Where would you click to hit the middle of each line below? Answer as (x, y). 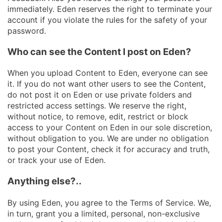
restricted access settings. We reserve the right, (97, 106)
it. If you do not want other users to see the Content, (107, 84)
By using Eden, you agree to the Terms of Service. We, (109, 202)
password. (28, 30)
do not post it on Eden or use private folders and (100, 95)
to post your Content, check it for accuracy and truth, (109, 149)
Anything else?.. (45, 181)
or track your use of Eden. (56, 160)
